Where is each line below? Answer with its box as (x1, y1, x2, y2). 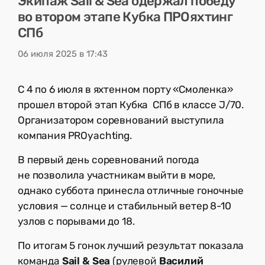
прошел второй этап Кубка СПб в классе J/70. (18, 99, 244, 111)
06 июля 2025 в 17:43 (18, 48, 108, 59)
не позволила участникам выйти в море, (18, 169, 216, 182)
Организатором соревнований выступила (18, 114, 224, 127)
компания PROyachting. (18, 130, 134, 142)
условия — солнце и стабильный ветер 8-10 (18, 200, 231, 212)
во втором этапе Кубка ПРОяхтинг (18, 9, 233, 25)
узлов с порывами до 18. (18, 215, 135, 228)
